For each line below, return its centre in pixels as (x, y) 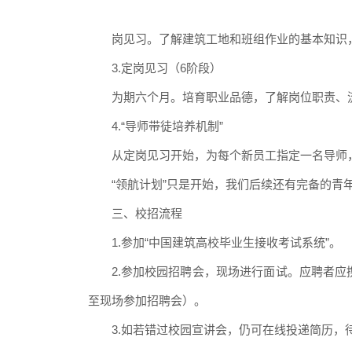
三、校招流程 (147, 213)
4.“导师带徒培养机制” (167, 126)
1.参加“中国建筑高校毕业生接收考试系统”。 (226, 242)
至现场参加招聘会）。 (147, 300)
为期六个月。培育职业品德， (188, 97)
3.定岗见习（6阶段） (166, 68)
